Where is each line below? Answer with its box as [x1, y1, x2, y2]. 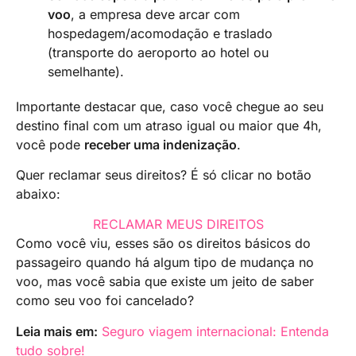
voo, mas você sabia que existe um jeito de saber [16, 273, 314, 290]
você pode [16, 136, 84, 153]
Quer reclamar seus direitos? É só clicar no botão [16, 167, 311, 184]
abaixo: [16, 186, 60, 203]
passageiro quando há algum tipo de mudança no [16, 254, 314, 271]
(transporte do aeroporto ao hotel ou [48, 44, 269, 60]
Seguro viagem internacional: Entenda [102, 323, 329, 339]
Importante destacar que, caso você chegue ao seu [16, 98, 323, 114]
